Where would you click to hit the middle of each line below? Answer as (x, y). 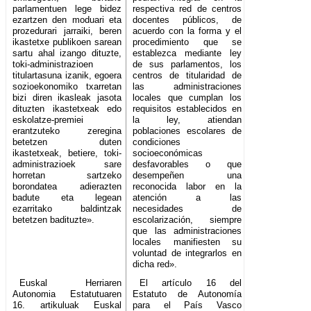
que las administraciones (187, 231)
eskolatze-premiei (48, 120)
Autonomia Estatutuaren (67, 294)
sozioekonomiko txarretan (67, 87)
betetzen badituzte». (53, 220)
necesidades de (187, 209)
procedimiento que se (187, 42)
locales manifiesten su (187, 242)
